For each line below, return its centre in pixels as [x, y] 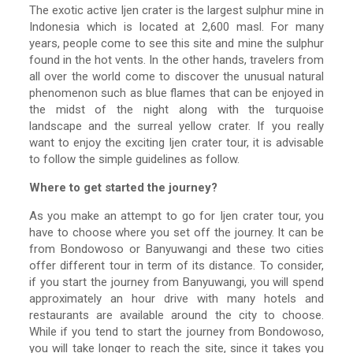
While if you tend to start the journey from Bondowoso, [176, 332]
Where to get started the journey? [123, 188]
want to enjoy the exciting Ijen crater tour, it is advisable [176, 143]
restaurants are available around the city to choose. [176, 316]
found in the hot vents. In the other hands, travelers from [176, 60]
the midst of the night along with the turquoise [176, 110]
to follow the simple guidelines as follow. [134, 160]
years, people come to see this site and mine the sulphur [176, 44]
